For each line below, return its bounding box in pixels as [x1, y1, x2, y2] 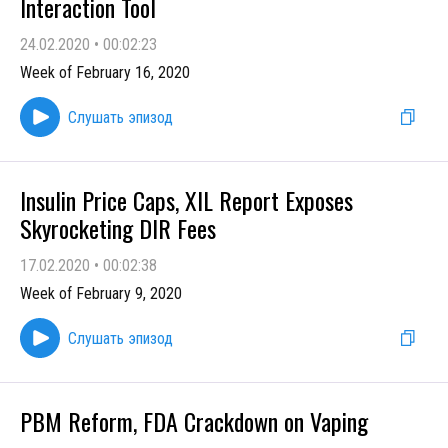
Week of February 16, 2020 [20, 63, 190, 82]
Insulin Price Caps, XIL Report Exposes [20, 182, 353, 218]
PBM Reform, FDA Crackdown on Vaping [20, 403, 368, 439]
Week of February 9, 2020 [20, 284, 182, 303]
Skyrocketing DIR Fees [20, 210, 216, 246]
